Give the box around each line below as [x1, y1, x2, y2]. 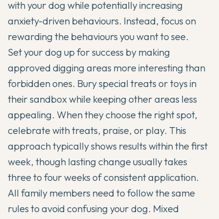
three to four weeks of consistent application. [8, 171, 199, 183]
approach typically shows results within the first [8, 139, 208, 152]
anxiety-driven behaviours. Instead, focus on [8, 14, 196, 27]
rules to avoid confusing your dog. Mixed [8, 202, 179, 215]
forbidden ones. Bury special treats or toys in [8, 77, 197, 89]
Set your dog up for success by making [8, 45, 170, 58]
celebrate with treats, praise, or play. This [8, 124, 186, 136]
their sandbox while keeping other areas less [8, 92, 197, 105]
